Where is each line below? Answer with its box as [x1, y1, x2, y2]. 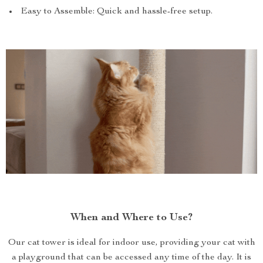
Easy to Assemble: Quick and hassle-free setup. [21, 6, 213, 16]
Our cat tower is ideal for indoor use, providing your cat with [8, 238, 255, 248]
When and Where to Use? [70, 213, 193, 224]
